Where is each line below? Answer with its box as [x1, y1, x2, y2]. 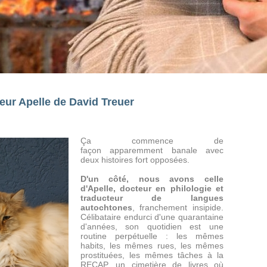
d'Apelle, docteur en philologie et [80, 184, 223, 193]
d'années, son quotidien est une [80, 222, 223, 231]
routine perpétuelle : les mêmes [80, 231, 223, 241]
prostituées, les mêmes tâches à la [80, 250, 223, 260]
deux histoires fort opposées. [80, 155, 190, 164]
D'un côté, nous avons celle [80, 174, 223, 184]
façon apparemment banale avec [80, 145, 223, 155]
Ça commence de [80, 136, 223, 145]
